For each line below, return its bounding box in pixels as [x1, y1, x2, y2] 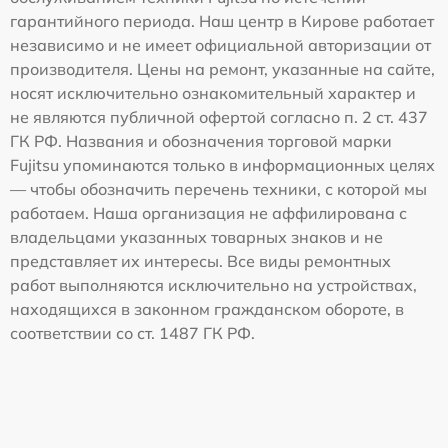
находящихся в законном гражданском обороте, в [10, 298, 404, 319]
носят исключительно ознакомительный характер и [10, 82, 416, 103]
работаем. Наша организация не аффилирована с [10, 202, 407, 223]
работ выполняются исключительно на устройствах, [10, 274, 417, 295]
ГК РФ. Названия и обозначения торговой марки [10, 130, 392, 151]
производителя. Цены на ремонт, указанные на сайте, [10, 58, 435, 79]
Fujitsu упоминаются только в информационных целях [10, 154, 435, 175]
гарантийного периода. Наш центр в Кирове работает [10, 10, 434, 31]
